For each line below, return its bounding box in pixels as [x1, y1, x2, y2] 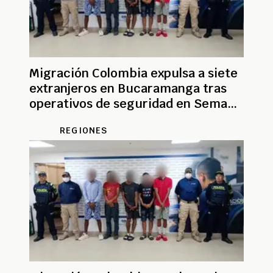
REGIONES [60, 125, 108, 136]
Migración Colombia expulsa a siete [29, 65, 238, 82]
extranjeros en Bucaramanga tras [29, 80, 227, 97]
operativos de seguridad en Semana [29, 96, 241, 112]
